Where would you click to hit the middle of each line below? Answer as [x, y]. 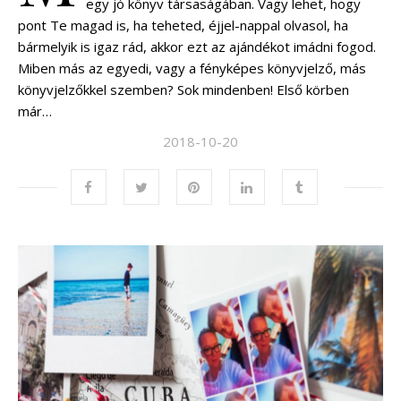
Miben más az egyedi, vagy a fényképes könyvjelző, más [192, 68]
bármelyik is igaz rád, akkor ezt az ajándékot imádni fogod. [197, 47]
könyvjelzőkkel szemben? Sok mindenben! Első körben [183, 90]
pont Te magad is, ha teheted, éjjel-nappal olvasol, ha [183, 26]
